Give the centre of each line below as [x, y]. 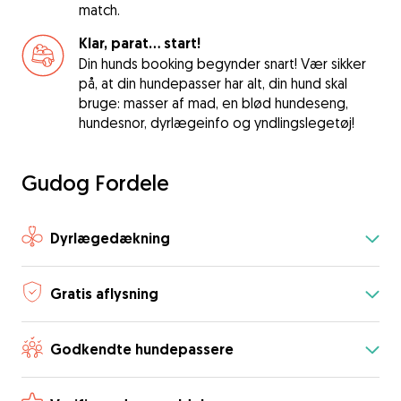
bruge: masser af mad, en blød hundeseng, [213, 103]
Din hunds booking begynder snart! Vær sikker [222, 64]
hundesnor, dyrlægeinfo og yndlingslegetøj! [217, 123]
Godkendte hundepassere [142, 349]
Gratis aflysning [104, 294]
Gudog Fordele [95, 183]
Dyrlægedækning [110, 238]
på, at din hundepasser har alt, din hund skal [213, 83]
